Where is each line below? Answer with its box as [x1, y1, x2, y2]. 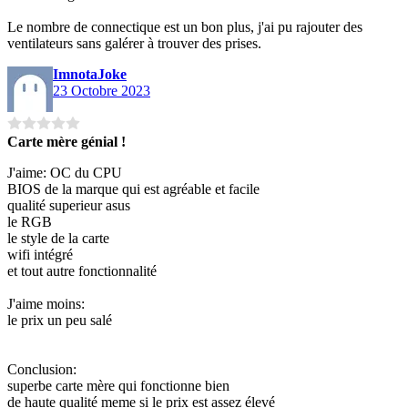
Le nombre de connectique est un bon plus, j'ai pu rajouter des [7, 18, 362, 35]
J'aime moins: [7, 295, 85, 311]
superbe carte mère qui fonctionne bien [7, 377, 229, 393]
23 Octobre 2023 [53, 82, 150, 98]
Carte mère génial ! [7, 133, 126, 149]
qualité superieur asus [7, 197, 130, 213]
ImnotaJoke [53, 66, 127, 82]
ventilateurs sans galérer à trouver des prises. [7, 35, 261, 51]
